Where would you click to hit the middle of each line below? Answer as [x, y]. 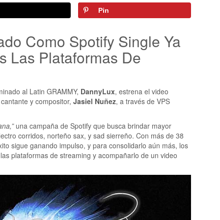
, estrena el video [142, 91]
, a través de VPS [143, 101]
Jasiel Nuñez [95, 101]
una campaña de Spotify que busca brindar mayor [93, 126]
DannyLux [98, 91]
